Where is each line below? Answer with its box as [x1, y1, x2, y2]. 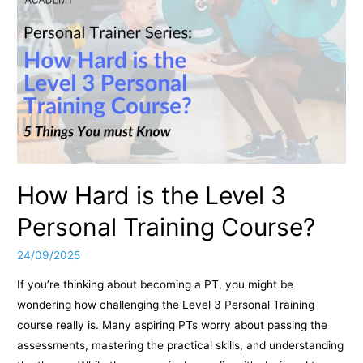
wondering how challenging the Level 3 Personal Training [17, 298, 315, 312]
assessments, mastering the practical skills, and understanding [17, 339, 344, 352]
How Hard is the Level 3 [17, 181, 287, 211]
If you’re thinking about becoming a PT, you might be [17, 278, 294, 292]
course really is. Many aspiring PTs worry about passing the [17, 318, 328, 332]
